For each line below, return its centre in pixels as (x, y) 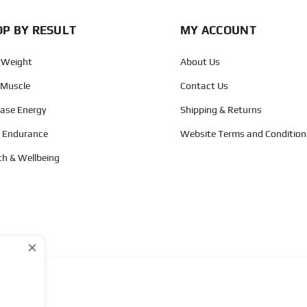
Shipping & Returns (221, 109)
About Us (200, 61)
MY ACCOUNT (218, 30)
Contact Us (204, 85)
